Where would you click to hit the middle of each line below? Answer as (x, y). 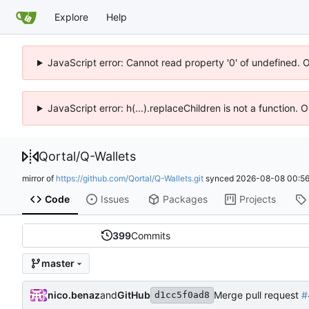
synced (220, 178)
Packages (185, 199)
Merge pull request (258, 295)
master (58, 263)
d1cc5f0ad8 (182, 295)
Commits (150, 235)
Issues (114, 199)
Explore (71, 17)
